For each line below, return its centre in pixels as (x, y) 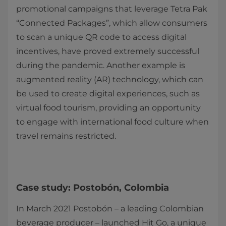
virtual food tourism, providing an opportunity (108, 108)
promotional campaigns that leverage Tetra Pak (112, 9)
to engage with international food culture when (112, 122)
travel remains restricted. (66, 136)
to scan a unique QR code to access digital (101, 37)
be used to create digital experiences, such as (108, 94)
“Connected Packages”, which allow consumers (112, 23)
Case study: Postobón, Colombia (93, 188)
